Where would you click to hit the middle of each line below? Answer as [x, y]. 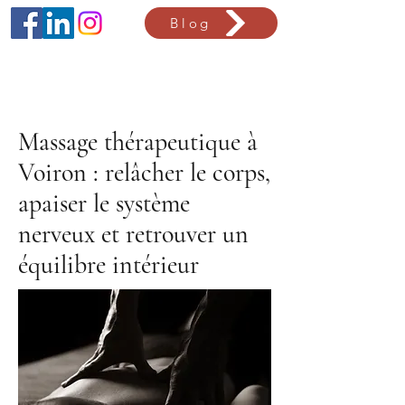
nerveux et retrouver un [133, 234]
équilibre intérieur [108, 265]
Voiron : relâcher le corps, [144, 173]
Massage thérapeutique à [138, 142]
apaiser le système [104, 203]
